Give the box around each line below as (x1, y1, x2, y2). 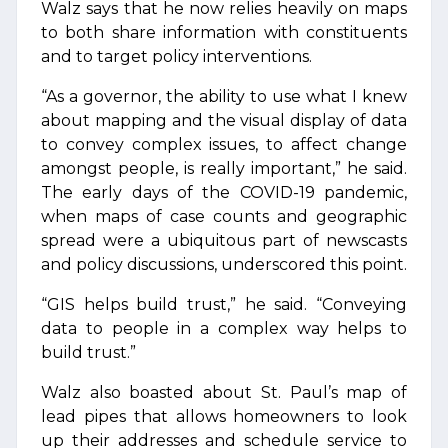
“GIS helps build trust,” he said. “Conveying (41, 295, 407, 314)
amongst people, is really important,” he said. (41, 159, 407, 178)
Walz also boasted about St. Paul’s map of (41, 383, 407, 402)
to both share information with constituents (41, 23, 407, 42)
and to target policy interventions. (41, 47, 312, 66)
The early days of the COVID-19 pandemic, (41, 183, 407, 202)
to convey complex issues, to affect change (41, 135, 407, 154)
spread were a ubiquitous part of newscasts (41, 231, 407, 250)
